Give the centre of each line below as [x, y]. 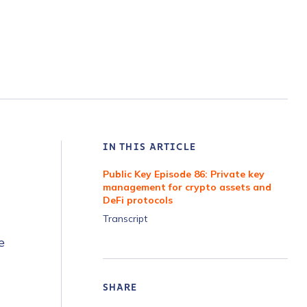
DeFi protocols [138, 200]
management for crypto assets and [187, 187]
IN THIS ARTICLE [149, 147]
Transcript [125, 219]
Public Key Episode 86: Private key [184, 174]
